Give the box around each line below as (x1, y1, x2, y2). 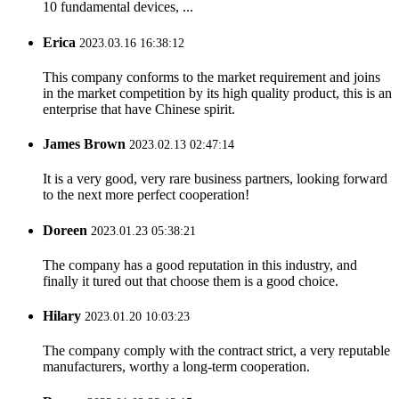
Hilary (43, 308, 81, 324)
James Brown (43, 136, 126, 152)
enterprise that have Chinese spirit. (43, 101, 235, 117)
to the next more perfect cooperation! (43, 187, 249, 203)
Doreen (43, 222, 87, 238)
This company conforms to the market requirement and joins (43, 69, 380, 85)
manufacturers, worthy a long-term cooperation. (43, 359, 310, 375)
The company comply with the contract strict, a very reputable (43, 343, 390, 359)
